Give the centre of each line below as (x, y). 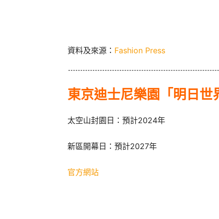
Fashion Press (140, 51)
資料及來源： (91, 51)
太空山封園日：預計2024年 (116, 120)
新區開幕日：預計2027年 (112, 146)
